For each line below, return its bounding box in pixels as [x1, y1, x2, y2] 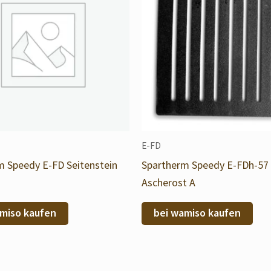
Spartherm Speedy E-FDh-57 [142, 157, 269, 172]
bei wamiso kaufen [154, 205, 241, 221]
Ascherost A [142, 175, 195, 189]
